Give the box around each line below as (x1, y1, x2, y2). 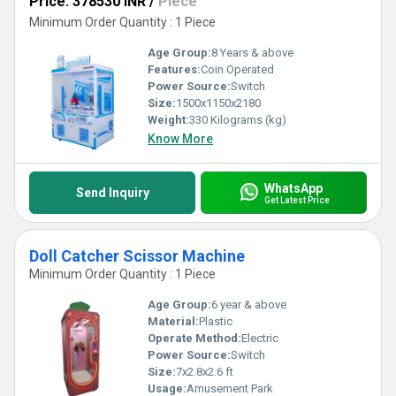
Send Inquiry (75, 186, 149, 200)
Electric (241, 331, 278, 345)
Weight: (148, 113, 189, 126)
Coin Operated (201, 63, 274, 76)
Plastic (199, 315, 232, 328)
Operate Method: (148, 331, 241, 345)
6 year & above (211, 298, 286, 311)
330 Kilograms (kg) (189, 113, 286, 126)
